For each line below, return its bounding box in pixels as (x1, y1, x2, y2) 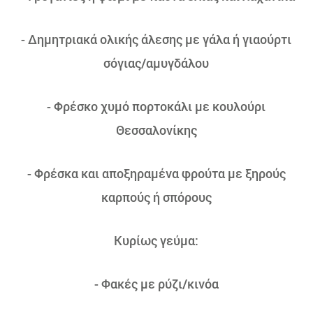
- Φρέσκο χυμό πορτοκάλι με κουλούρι (47, 98, 266, 115)
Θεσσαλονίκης (115, 122, 197, 138)
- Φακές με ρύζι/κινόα (94, 275, 219, 292)
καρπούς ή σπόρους (101, 189, 212, 205)
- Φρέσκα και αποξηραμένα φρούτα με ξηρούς (27, 165, 286, 182)
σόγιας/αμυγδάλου (103, 54, 210, 71)
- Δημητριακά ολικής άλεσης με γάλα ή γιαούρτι (21, 31, 292, 48)
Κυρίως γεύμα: (114, 232, 199, 249)
